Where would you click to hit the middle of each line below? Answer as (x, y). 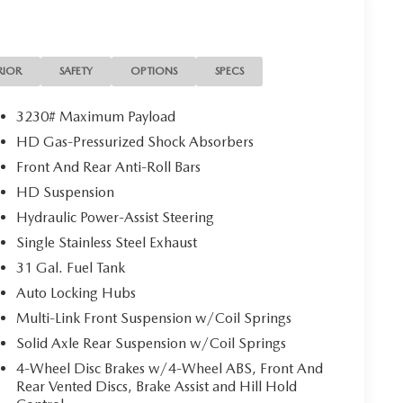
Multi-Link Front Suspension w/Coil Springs (154, 318)
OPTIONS (154, 71)
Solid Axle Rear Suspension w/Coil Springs (152, 343)
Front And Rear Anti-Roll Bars (109, 166)
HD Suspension (66, 192)
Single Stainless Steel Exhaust (107, 242)
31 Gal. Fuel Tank (71, 267)
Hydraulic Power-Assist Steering (116, 217)
